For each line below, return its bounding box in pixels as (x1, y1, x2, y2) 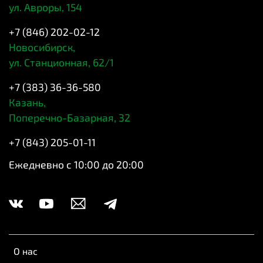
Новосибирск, (9, 40, 75, 53)
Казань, (9, 95, 46, 109)
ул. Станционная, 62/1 (9, 55, 114, 69)
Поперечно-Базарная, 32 (9, 110, 130, 124)
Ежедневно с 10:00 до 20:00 (9, 157, 144, 171)
